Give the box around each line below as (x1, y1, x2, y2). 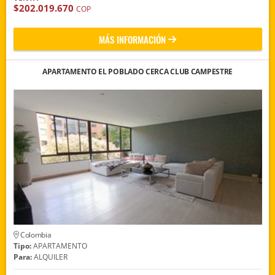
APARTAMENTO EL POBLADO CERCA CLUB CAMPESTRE (42, 66, 233, 77)
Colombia (18, 230, 52, 241)
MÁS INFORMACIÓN (99, 33, 166, 47)
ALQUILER (31, 252, 68, 263)
